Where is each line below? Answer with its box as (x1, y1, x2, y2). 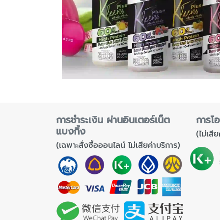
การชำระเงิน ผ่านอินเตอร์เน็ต (56, 113, 170, 128)
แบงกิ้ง (56, 124, 85, 139)
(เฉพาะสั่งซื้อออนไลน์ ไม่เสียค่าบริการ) (56, 139, 180, 152)
